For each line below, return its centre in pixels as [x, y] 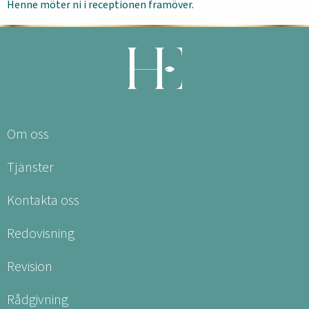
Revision [30, 267]
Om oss [28, 134]
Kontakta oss [43, 200]
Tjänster [30, 167]
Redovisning [41, 233]
